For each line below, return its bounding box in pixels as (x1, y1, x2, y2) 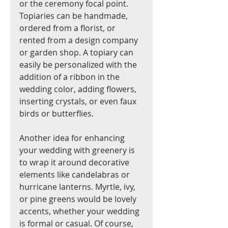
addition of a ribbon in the (19, 71, 122, 83)
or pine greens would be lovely (19, 193, 138, 205)
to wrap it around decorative (19, 157, 131, 168)
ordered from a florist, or (19, 22, 118, 34)
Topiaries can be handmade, (19, 10, 130, 22)
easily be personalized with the (19, 59, 139, 71)
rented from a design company (19, 35, 140, 46)
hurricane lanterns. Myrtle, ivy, (19, 181, 137, 193)
